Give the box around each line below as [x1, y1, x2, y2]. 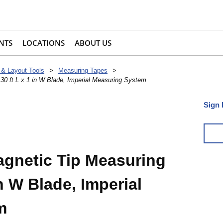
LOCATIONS [22, 38, 65, 48]
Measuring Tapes [58, 67, 108, 75]
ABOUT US [75, 38, 111, 48]
